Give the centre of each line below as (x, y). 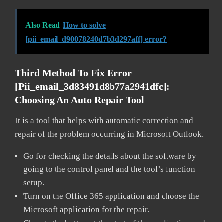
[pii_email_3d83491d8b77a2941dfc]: (92, 86)
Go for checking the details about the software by (110, 156)
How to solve (84, 25)
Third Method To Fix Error (73, 73)
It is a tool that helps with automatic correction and (104, 120)
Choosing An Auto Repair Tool (80, 99)
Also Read (43, 25)
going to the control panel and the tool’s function (109, 169)
